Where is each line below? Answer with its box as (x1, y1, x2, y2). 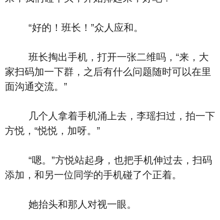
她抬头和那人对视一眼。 (5, 199, 137, 210)
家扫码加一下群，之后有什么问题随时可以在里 (5, 66, 211, 77)
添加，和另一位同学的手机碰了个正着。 (5, 169, 182, 180)
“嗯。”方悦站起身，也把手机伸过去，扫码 (5, 155, 212, 165)
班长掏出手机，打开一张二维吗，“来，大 (5, 52, 209, 62)
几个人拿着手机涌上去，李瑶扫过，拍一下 (5, 110, 215, 121)
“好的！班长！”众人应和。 (5, 22, 143, 33)
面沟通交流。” (5, 81, 67, 92)
